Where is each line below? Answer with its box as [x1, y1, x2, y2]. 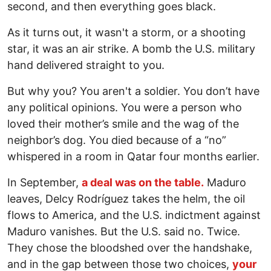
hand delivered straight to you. [7, 58, 165, 71]
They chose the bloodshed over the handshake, [7, 241, 252, 254]
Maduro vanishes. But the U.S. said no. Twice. [7, 224, 240, 238]
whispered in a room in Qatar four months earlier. [7, 149, 260, 163]
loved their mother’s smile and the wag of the [7, 117, 239, 130]
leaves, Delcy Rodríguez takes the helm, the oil [7, 192, 245, 205]
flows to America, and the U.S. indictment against [7, 208, 261, 221]
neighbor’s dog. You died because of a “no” [7, 133, 226, 146]
